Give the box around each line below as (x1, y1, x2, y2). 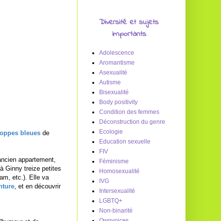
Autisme (99, 79, 121, 86)
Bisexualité (99, 89, 129, 96)
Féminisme (99, 158, 129, 165)
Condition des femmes (99, 109, 159, 115)
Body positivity (99, 99, 138, 106)
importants (111, 28, 146, 40)
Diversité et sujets (99, 16, 158, 28)
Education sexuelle (99, 138, 150, 145)
